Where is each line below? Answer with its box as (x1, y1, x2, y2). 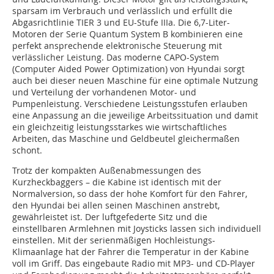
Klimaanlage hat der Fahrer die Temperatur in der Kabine (12, 246, 249, 258)
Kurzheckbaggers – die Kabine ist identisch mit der (12, 176, 221, 188)
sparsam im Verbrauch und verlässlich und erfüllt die (12, 5, 232, 17)
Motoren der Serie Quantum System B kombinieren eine (12, 28, 243, 40)
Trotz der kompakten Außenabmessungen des (12, 165, 201, 177)
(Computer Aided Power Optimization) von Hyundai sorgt (12, 63, 245, 75)
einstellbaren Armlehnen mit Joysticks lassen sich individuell (12, 223, 261, 235)
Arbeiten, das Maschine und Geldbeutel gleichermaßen (12, 133, 240, 145)
